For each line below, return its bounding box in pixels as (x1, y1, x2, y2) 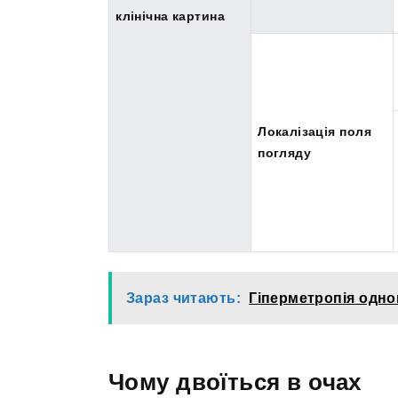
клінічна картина (115, 9, 225, 24)
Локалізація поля (258, 124, 371, 139)
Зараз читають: (126, 290, 241, 306)
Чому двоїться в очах (108, 369, 362, 394)
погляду (258, 146, 312, 161)
